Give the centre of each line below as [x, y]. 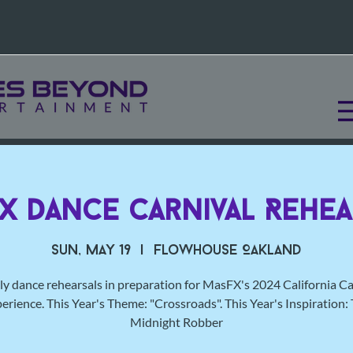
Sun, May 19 [91, 251]
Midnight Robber [176, 322]
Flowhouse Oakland [228, 251]
